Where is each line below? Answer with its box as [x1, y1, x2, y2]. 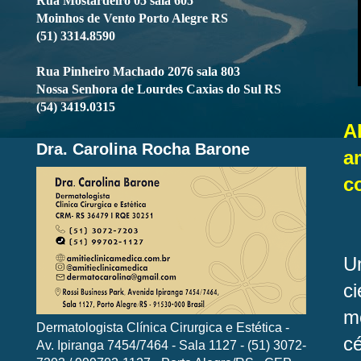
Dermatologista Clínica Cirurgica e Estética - [36, 320, 289, 335]
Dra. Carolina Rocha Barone [36, 140, 250, 159]
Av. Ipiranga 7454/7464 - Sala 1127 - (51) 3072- [36, 338, 306, 353]
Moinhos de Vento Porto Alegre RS [36, 11, 228, 27]
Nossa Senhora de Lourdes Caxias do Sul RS [36, 82, 281, 98]
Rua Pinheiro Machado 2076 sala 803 [36, 64, 240, 80]
